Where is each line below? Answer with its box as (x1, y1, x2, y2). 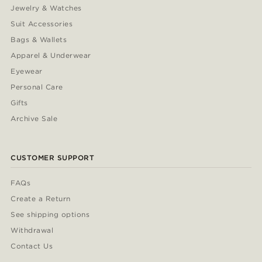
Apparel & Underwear (11, 50, 91, 60)
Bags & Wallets (11, 35, 67, 44)
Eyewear (11, 66, 43, 75)
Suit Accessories (11, 19, 73, 28)
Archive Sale (11, 113, 58, 123)
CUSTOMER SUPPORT (11, 153, 95, 162)
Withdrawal (11, 225, 53, 235)
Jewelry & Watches (11, 3, 82, 12)
